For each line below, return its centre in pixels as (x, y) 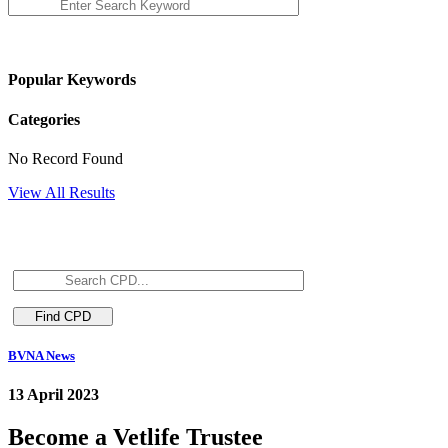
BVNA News (41, 355)
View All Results (61, 192)
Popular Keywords (72, 80)
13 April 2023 (53, 395)
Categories (44, 119)
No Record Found (65, 158)
